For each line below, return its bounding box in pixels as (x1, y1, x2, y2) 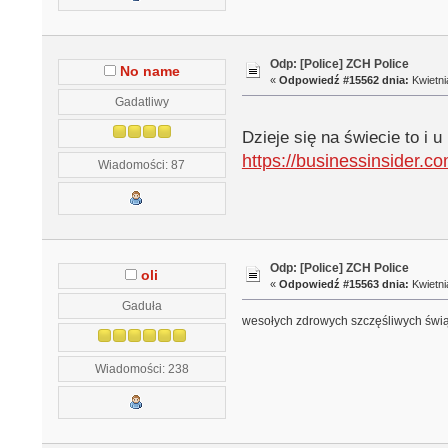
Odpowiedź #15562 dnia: (279, 74, 410, 86)
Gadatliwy (114, 94, 169, 108)
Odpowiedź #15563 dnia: (279, 277, 410, 290)
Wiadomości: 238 (94, 361, 189, 375)
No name (119, 63, 180, 79)
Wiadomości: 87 (98, 157, 186, 171)
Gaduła (121, 298, 162, 312)
